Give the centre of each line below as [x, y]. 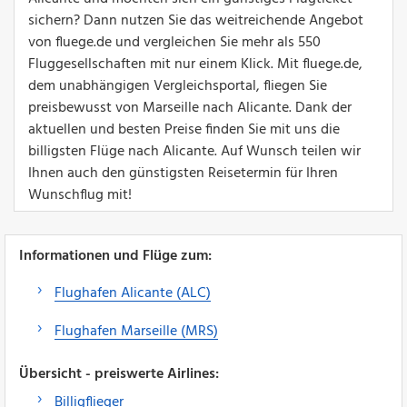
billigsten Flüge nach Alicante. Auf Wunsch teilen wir [194, 151]
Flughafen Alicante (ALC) [133, 293]
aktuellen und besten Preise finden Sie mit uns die [184, 129]
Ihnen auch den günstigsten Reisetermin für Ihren [183, 173]
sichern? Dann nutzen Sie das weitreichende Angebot [196, 20]
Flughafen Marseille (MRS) [136, 331]
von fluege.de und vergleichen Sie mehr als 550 [174, 42]
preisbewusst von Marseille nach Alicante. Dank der [190, 108]
